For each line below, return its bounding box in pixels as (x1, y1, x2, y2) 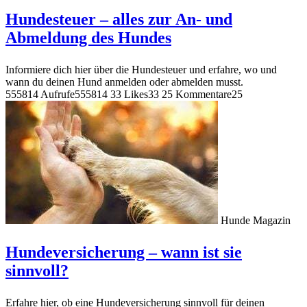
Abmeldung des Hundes (5, 28, 171, 47)
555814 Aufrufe (5, 88, 75, 100)
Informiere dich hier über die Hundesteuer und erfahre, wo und (5, 63, 277, 75)
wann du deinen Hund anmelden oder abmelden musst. (5, 75, 243, 88)
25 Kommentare (162, 88, 232, 100)
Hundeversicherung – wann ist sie (5, 243, 242, 261)
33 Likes (110, 88, 148, 100)
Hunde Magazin (221, 214, 291, 226)
